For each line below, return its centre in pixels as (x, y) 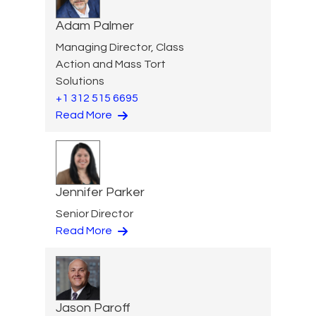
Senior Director (95, 214)
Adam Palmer (95, 26)
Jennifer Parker (100, 192)
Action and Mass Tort (111, 64)
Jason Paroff (93, 308)
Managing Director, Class (120, 47)
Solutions (80, 81)
